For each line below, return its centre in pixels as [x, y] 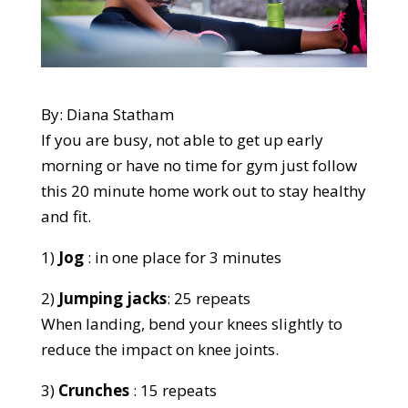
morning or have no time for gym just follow [199, 165]
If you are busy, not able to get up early [182, 139]
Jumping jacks [112, 298]
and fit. [66, 216]
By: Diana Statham [107, 114]
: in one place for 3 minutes [182, 257]
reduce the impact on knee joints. [159, 349]
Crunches [93, 390]
